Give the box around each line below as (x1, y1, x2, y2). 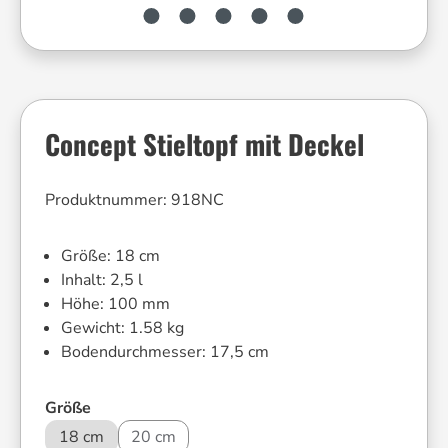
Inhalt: (61, 269, 110, 291)
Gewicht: (61, 317, 129, 339)
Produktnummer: (45, 189, 171, 211)
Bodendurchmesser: (61, 341, 210, 363)
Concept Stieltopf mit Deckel (45, 124, 364, 164)
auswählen (90, 396, 175, 418)
